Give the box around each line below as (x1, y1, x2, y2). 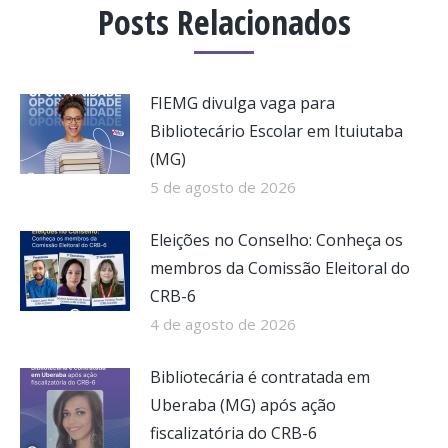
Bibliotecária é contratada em (150, 366, 370, 388)
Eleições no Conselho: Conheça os (150, 229, 403, 251)
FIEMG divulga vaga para (150, 92, 335, 114)
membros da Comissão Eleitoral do (150, 257, 410, 279)
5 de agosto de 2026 (150, 177, 296, 197)
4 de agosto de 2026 (150, 314, 296, 334)
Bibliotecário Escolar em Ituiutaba (150, 120, 403, 142)
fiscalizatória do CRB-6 (150, 422, 317, 444)
